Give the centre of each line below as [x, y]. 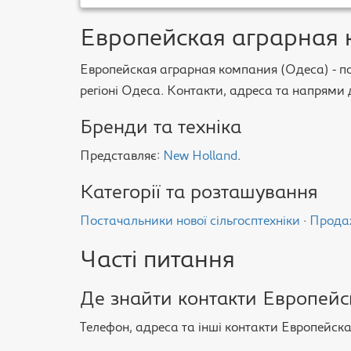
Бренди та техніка [161, 129]
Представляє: [121, 157]
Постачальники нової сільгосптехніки [190, 222]
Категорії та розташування [199, 194]
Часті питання [157, 262]
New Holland [200, 157]
